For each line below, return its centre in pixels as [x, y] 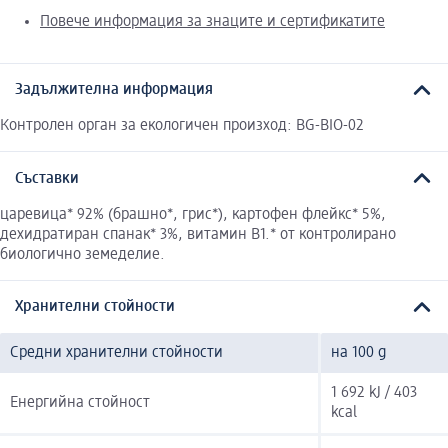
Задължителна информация [114, 90]
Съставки [47, 178]
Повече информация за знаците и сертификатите [212, 21]
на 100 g [358, 353]
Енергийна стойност [80, 403]
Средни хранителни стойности [116, 353]
